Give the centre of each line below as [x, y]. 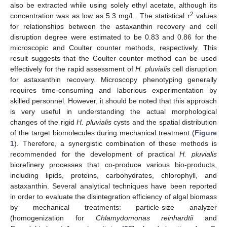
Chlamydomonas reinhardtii [144, 218]
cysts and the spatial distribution [164, 122]
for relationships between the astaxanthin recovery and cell [113, 26]
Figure [206, 133]
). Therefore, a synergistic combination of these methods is [116, 143]
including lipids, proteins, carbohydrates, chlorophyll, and [113, 175]
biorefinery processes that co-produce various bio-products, [113, 164]
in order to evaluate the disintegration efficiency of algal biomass [113, 196]
